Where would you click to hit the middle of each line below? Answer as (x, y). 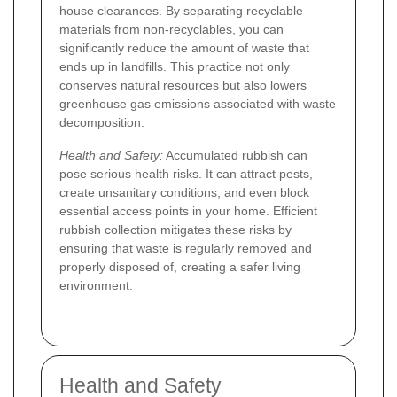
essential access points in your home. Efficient (188, 210)
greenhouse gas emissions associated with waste (198, 103)
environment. (96, 285)
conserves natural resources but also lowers (183, 85)
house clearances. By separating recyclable (181, 10)
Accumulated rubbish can (235, 155)
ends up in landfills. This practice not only (175, 66)
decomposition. (102, 122)
